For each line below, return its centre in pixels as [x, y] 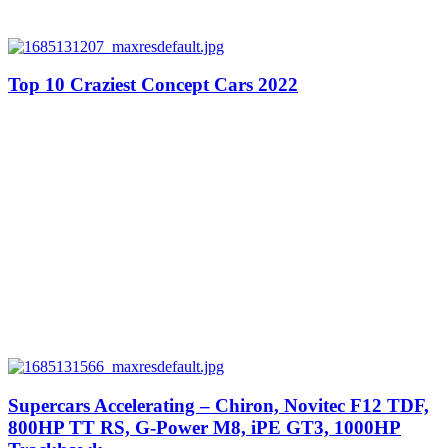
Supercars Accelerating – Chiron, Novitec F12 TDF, [218, 406]
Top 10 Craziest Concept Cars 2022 [153, 85]
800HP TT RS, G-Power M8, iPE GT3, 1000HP [204, 428]
